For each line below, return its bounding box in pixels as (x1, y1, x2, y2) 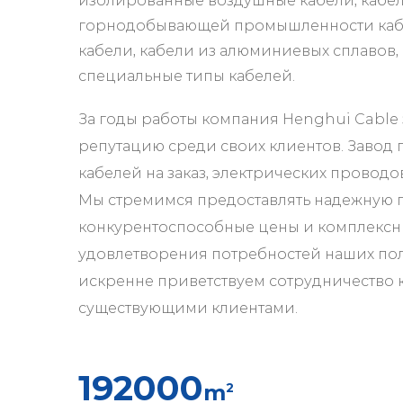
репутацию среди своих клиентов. (78, 138, 347, 156)
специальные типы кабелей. (78, 67, 295, 85)
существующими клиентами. (78, 300, 298, 318)
